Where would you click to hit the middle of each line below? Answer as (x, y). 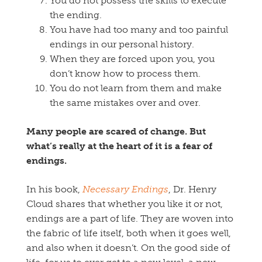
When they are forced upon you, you (132, 59)
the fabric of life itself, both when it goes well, (129, 233)
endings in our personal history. (122, 44)
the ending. (76, 15)
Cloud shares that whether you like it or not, (125, 204)
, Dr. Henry (192, 189)
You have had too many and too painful (139, 30)
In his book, (54, 189)
